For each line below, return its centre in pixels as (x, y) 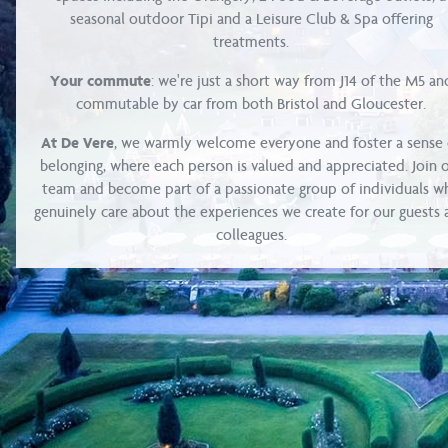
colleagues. (251, 235)
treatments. (251, 42)
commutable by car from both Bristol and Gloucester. (251, 104)
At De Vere (78, 143)
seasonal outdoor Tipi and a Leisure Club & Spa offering (251, 19)
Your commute (100, 81)
